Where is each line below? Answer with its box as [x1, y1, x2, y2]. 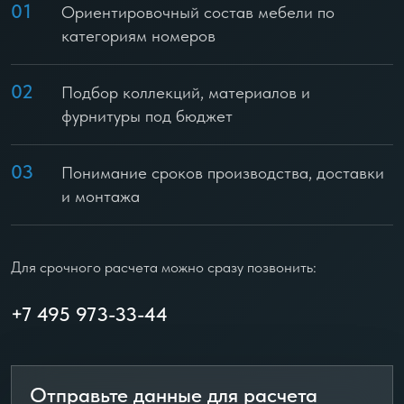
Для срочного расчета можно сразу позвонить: [11, 258, 317, 276]
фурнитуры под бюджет [61, 106, 233, 126]
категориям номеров [61, 25, 216, 46]
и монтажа [61, 186, 140, 207]
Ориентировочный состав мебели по [61, 2, 335, 23]
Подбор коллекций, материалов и [61, 82, 310, 103]
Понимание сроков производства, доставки [61, 162, 384, 183]
